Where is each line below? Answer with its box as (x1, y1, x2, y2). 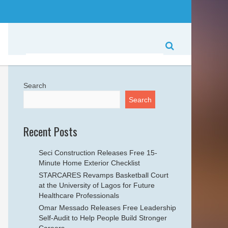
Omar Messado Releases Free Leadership (39, 204, 176, 212)
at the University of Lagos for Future (39, 181, 155, 189)
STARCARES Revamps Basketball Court (39, 171, 168, 179)
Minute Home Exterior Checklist (39, 159, 140, 167)
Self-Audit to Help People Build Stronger (39, 214, 167, 222)
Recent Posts (23, 123, 77, 139)
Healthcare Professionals (39, 191, 119, 199)
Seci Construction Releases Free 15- (39, 149, 157, 157)
